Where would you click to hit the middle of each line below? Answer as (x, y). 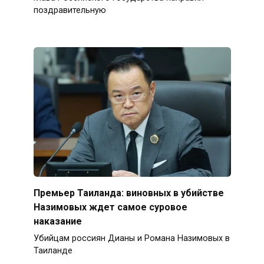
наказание (57, 221)
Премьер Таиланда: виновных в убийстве (128, 193)
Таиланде (53, 250)
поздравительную (70, 11)
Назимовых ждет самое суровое (110, 207)
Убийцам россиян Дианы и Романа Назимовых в (131, 238)
